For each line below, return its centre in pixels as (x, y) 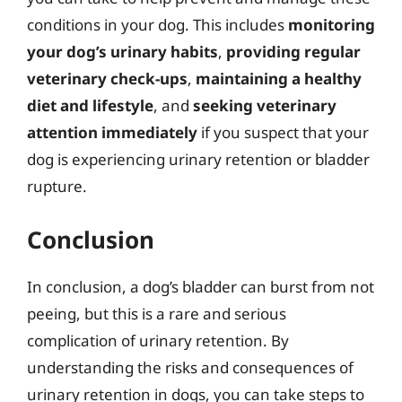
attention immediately (112, 132)
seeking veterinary (265, 105)
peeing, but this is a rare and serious (157, 313)
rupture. (57, 186)
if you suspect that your (283, 132)
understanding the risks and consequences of (190, 367)
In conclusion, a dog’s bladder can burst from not (201, 286)
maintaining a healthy (279, 79)
